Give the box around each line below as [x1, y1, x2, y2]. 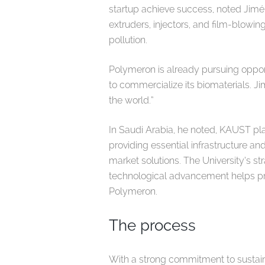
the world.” [109, 94, 159, 106]
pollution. [109, 34, 150, 46]
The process [109, 216, 204, 234]
